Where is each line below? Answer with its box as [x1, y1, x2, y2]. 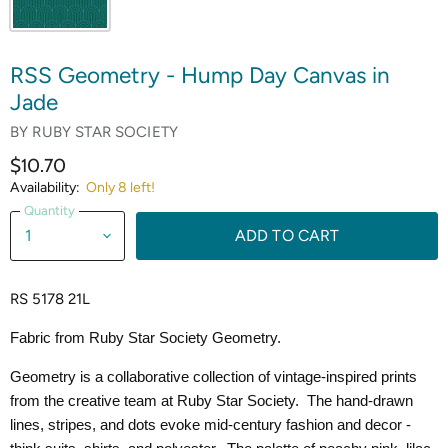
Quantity [24, 203, 75, 218]
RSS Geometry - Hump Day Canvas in [10, 61, 390, 89]
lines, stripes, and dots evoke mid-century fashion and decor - [10, 416, 411, 433]
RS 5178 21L [10, 289, 90, 308]
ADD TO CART [234, 225, 340, 245]
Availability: [10, 178, 80, 196]
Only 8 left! [85, 178, 155, 196]
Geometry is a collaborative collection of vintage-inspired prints [10, 368, 417, 385]
